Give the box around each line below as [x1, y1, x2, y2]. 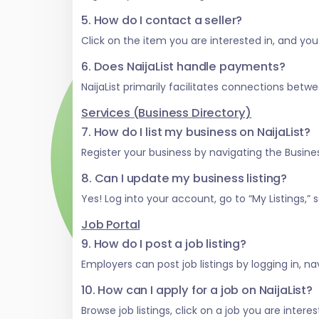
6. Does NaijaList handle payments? [81, 58, 286, 75]
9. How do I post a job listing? [81, 236, 246, 253]
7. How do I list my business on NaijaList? [81, 124, 311, 141]
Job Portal [81, 216, 140, 234]
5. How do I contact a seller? [81, 12, 243, 29]
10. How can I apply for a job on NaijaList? [81, 282, 313, 299]
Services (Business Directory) [81, 105, 252, 122]
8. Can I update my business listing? [81, 170, 288, 187]
